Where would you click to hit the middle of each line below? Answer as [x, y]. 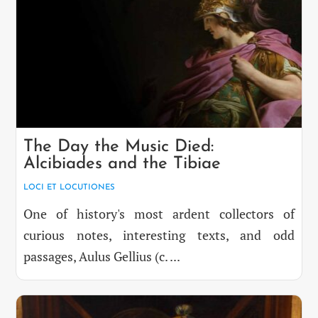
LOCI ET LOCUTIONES [70, 187]
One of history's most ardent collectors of [159, 213]
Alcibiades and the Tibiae [122, 164]
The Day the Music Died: [119, 147]
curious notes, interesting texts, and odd [159, 235]
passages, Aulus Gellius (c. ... [102, 256]
